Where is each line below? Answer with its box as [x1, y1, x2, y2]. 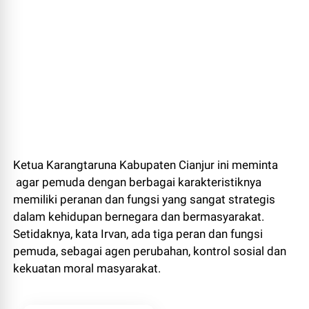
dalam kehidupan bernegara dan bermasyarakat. [13, 209, 265, 223]
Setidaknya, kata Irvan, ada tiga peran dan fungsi [13, 226, 263, 241]
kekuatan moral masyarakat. [13, 261, 164, 275]
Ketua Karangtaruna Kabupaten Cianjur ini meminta [13, 157, 279, 172]
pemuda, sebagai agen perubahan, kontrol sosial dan [13, 243, 287, 258]
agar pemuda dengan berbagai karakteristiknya [13, 175, 262, 189]
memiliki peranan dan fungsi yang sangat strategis [13, 192, 276, 206]
